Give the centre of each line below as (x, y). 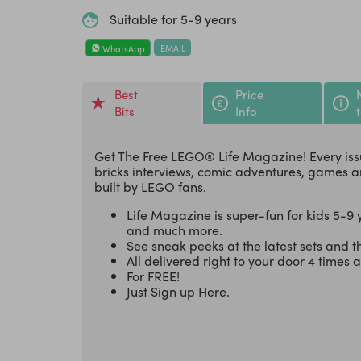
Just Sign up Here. (180, 292)
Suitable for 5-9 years (173, 19)
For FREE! (153, 276)
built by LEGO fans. (152, 187)
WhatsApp (122, 48)
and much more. (174, 230)
